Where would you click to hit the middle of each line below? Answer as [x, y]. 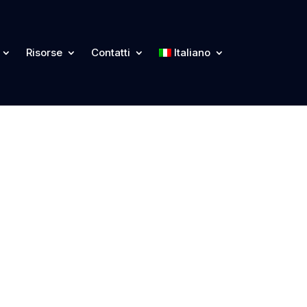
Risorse [44, 52]
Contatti [110, 52]
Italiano [193, 52]
